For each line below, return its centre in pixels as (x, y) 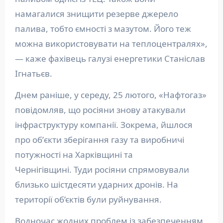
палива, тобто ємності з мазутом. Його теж (103, 28)
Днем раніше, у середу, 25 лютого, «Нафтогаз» (111, 95)
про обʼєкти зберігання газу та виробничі (99, 139)
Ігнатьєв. (34, 73)
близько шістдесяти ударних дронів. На (96, 184)
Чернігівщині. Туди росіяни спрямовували (102, 169)
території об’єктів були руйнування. (88, 199)
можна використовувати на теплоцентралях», (111, 43)
